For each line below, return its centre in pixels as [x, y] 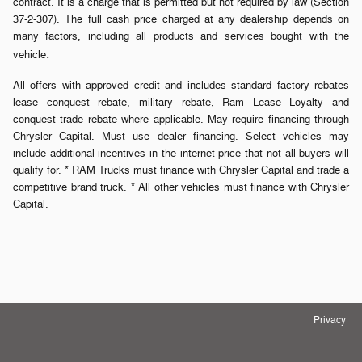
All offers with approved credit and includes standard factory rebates [181, 85]
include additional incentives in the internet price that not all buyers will [181, 153]
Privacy [330, 320]
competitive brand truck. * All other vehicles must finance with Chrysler [181, 187]
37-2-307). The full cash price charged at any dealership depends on [181, 19]
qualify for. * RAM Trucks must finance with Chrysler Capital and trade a [181, 170]
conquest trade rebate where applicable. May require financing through [181, 119]
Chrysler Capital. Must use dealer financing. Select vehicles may [181, 136]
